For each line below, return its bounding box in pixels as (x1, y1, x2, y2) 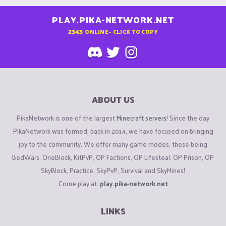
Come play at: (58, 177, 100, 189)
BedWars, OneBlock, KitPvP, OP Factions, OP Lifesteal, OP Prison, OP (12, 151, 214, 163)
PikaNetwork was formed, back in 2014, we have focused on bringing (13, 125, 213, 137)
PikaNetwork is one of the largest (17, 111, 117, 124)
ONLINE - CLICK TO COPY (85, 26, 158, 36)
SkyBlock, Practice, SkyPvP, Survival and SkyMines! (41, 164, 185, 176)
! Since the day (166, 111, 209, 124)
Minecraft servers (117, 111, 166, 124)
